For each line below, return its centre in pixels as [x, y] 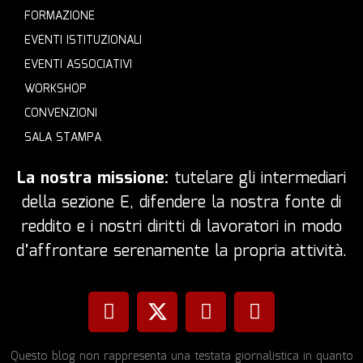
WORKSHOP [56, 90]
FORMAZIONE [60, 17]
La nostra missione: [93, 179]
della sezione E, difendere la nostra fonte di [181, 203]
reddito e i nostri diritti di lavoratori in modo [181, 227]
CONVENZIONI [61, 114]
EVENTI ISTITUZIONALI [83, 41]
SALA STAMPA [63, 138]
